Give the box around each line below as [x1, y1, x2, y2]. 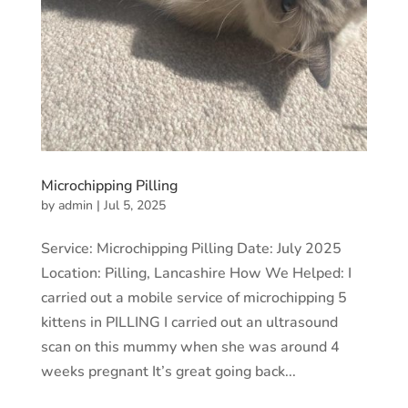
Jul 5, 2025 [103, 197, 166, 215]
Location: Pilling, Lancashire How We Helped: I [40, 263, 352, 284]
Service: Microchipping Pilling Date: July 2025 [40, 239, 342, 260]
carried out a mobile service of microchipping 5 [40, 288, 347, 309]
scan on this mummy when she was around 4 [40, 337, 340, 358]
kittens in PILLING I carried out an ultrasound [40, 312, 338, 333]
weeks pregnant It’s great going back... [40, 362, 296, 382]
